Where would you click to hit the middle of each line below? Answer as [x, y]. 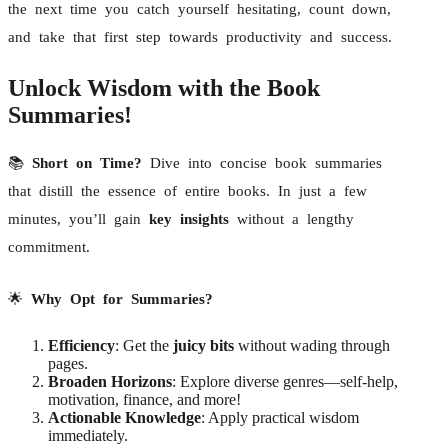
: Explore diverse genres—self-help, [285, 381]
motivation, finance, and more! [144, 399]
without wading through [312, 345]
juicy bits [203, 345]
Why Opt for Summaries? [122, 298]
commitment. [49, 246]
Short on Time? [87, 162]
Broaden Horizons [110, 381]
